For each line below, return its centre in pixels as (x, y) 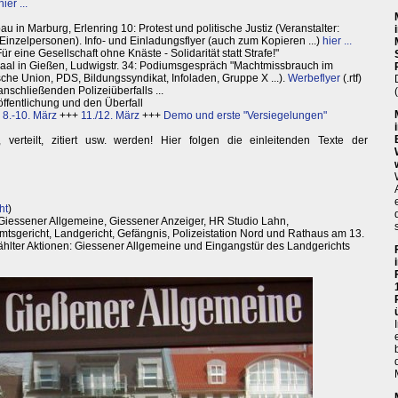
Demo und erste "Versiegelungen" (245, 116)
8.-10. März (30, 116)
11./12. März (110, 116)
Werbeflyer (314, 79)
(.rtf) (351, 79)
